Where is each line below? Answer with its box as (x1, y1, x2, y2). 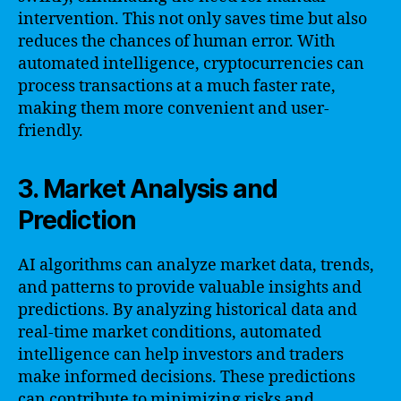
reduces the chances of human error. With (18, 30, 335, 52)
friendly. (18, 120, 83, 141)
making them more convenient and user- (18, 98, 329, 119)
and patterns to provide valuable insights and (18, 277, 362, 298)
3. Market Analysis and (18, 173, 277, 204)
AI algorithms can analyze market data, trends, (18, 254, 374, 276)
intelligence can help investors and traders (18, 344, 344, 365)
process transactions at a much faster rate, (18, 75, 336, 97)
